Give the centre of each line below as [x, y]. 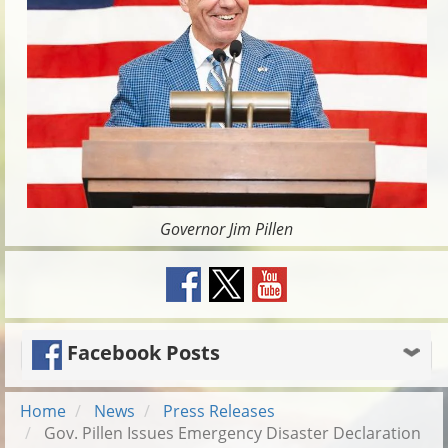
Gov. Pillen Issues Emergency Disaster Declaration [230, 432]
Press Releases [219, 410]
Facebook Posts [141, 353]
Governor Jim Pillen [226, 228]
